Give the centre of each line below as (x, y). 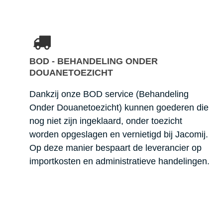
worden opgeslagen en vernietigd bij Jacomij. (118, 134)
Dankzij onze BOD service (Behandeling (109, 94)
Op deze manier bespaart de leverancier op (115, 148)
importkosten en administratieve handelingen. (119, 161)
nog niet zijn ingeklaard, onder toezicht (106, 121)
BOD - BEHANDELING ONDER (93, 61)
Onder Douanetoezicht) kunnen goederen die (119, 107)
